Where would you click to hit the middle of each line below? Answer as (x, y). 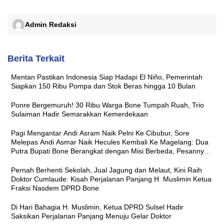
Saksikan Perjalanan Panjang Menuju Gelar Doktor (91, 216)
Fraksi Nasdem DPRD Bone (55, 188)
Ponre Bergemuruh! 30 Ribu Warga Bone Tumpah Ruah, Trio (107, 105)
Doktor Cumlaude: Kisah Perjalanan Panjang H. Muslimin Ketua (111, 179)
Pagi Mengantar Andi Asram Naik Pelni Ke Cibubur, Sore (100, 133)
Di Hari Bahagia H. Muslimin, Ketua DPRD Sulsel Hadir (97, 207)
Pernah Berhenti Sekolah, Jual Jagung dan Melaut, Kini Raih (106, 170)
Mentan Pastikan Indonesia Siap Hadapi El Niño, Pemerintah (107, 77)
